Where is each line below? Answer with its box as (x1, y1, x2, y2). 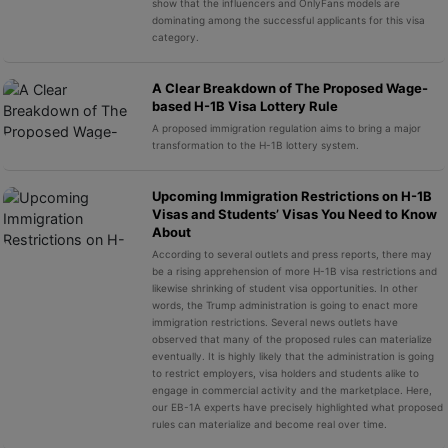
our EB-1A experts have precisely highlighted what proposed (151, 401, 443, 413)
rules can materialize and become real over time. (151, 418, 387, 430)
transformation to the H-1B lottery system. (151, 139, 359, 151)
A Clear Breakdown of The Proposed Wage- (151, 80, 428, 96)
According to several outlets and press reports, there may (151, 248, 432, 260)
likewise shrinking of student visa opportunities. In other (151, 282, 418, 294)
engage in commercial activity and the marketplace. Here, (151, 384, 432, 396)
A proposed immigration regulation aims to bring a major (151, 122, 421, 134)
